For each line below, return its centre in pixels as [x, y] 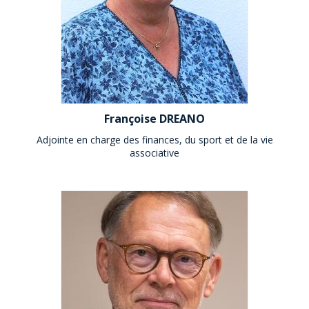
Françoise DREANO [154, 119]
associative [154, 153]
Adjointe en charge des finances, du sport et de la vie [154, 140]
